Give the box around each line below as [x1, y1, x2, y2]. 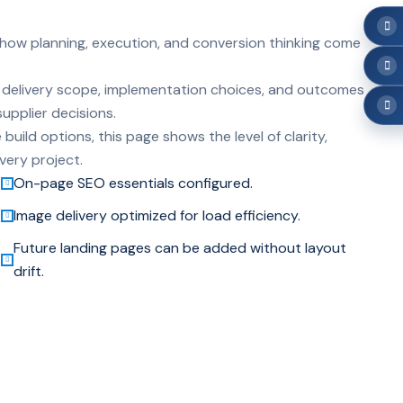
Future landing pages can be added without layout [13, 237, 347, 257]
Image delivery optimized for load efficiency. [13, 205, 301, 225]
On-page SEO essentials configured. [13, 173, 254, 193]
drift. [13, 261, 45, 281]
